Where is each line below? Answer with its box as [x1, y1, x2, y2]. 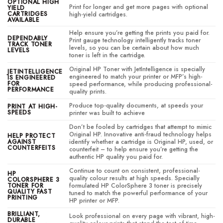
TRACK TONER [7, 40, 52, 49]
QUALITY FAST [7, 187, 52, 197]
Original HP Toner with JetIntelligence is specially [69, 65, 206, 74]
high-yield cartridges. [69, 10, 128, 19]
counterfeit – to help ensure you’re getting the [69, 145, 199, 154]
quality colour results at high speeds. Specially [69, 174, 200, 183]
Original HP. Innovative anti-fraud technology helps [69, 130, 212, 139]
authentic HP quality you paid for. [69, 152, 163, 162]
